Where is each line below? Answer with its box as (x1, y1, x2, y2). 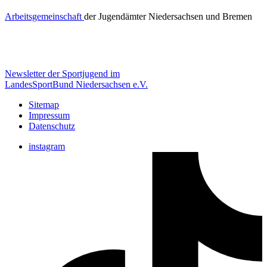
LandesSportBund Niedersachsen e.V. (5, 79, 148, 89)
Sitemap (29, 99, 59, 110)
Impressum (29, 110, 70, 120)
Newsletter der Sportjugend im (5, 68, 120, 79)
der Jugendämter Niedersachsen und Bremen (84, 11, 252, 21)
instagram (29, 141, 65, 151)
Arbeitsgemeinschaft (5, 11, 84, 21)
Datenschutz (29, 120, 75, 131)
